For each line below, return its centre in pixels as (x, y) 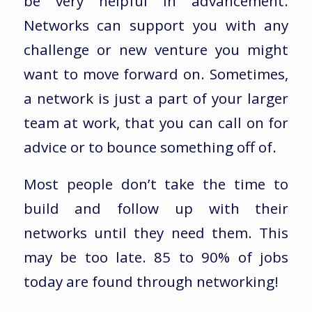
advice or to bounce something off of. (150, 147)
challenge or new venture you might (156, 50)
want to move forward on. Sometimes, (156, 74)
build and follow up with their (156, 208)
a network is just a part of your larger (156, 99)
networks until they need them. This (156, 232)
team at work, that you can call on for (156, 123)
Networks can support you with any (156, 25)
